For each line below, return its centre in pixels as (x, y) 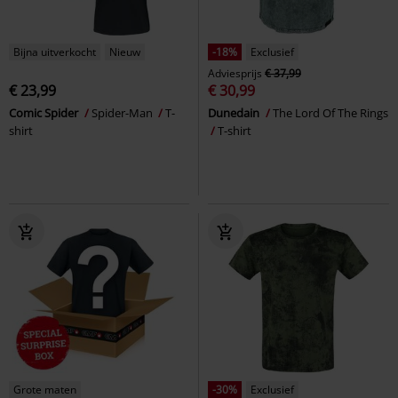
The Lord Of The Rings (330, 112)
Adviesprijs (235, 73)
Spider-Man (123, 112)
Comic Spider (45, 112)
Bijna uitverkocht (55, 52)
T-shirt (235, 130)
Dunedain (235, 112)
